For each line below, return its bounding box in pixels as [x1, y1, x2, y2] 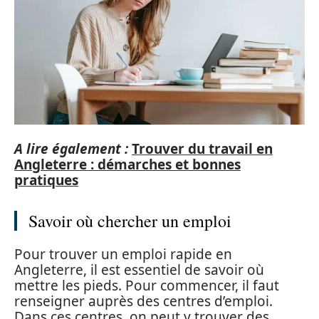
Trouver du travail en [132, 139, 273, 158]
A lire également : [14, 139, 128, 158]
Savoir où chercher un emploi [28, 209, 231, 232]
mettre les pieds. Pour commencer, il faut [14, 276, 279, 296]
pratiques [14, 170, 78, 189]
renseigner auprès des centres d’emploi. [14, 292, 273, 311]
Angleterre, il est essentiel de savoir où [14, 261, 264, 280]
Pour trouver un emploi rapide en [14, 245, 232, 264]
